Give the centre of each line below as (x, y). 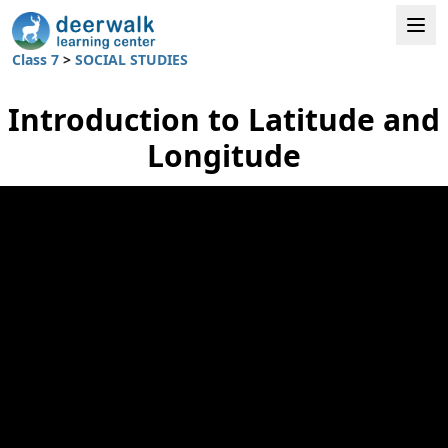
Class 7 (37, 59)
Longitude (224, 155)
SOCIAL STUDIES (131, 59)
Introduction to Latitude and (224, 119)
